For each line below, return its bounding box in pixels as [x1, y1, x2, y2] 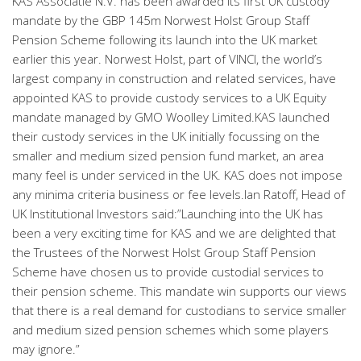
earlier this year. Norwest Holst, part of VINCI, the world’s [12, 51, 322, 67]
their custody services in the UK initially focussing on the [12, 128, 320, 144]
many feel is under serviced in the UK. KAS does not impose [12, 167, 342, 183]
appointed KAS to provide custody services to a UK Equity [12, 89, 326, 106]
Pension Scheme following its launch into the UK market [12, 31, 317, 48]
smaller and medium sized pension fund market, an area [12, 147, 324, 164]
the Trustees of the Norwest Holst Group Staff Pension [12, 244, 316, 260]
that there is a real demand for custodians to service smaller [12, 302, 346, 318]
